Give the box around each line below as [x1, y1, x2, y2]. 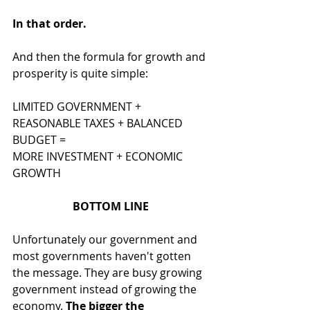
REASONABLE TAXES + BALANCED [12, 116, 185, 131]
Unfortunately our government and [12, 232, 200, 247]
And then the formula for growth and [12, 49, 208, 64]
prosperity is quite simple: [12, 66, 148, 81]
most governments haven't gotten [12, 248, 194, 264]
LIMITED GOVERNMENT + [12, 99, 144, 114]
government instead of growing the [12, 282, 199, 297]
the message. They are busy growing [12, 265, 205, 280]
